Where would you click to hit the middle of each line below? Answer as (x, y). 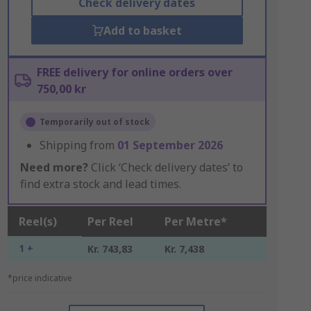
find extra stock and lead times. (100, 184)
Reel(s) (37, 221)
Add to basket (142, 31)
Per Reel (110, 221)
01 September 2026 (170, 145)
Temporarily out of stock (94, 122)
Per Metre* (195, 221)
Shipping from (78, 145)
